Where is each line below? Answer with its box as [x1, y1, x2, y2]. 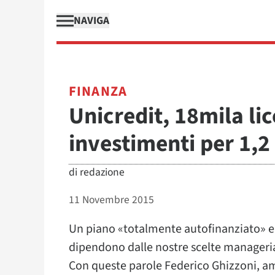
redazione [80, 165, 125, 180]
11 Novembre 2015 [69, 192, 154, 207]
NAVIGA [74, 13, 109, 28]
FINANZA [69, 82, 127, 101]
